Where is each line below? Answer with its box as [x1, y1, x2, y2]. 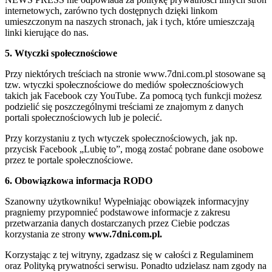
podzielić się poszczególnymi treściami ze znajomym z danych [5, 101, 243, 112]
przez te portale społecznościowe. [5, 154, 133, 165]
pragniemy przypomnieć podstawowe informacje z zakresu [5, 206, 230, 217]
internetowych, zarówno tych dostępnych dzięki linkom [5, 5, 217, 16]
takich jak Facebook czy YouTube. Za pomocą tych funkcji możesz [5, 90, 262, 101]
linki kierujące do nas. [5, 27, 89, 38]
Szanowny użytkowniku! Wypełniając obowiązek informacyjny [5, 195, 249, 206]
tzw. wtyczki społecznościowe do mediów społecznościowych [5, 79, 243, 90]
